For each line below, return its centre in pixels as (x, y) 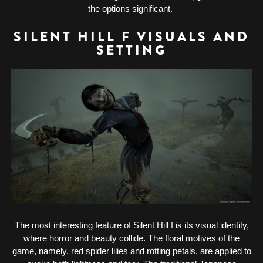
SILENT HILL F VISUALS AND (131, 37)
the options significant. (130, 8)
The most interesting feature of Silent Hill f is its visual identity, (131, 225)
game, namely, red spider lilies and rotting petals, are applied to (131, 251)
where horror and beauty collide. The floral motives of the (131, 238)
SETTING (131, 50)
